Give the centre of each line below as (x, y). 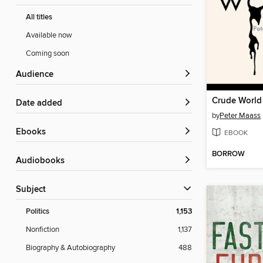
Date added (42, 104)
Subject (33, 190)
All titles (39, 18)
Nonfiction (43, 230)
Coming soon (48, 54)
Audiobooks (43, 161)
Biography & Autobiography (70, 248)
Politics (38, 212)
